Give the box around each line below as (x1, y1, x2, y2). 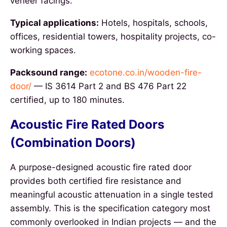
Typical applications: (10, 17, 99, 28)
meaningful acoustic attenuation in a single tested (10, 189, 213, 200)
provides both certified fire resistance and (10, 175, 181, 186)
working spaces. (10, 45, 76, 55)
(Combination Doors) (10, 135, 136, 150)
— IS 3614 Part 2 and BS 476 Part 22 (31, 81, 186, 91)
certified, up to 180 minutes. (10, 94, 125, 105)
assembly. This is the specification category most (10, 203, 210, 213)
